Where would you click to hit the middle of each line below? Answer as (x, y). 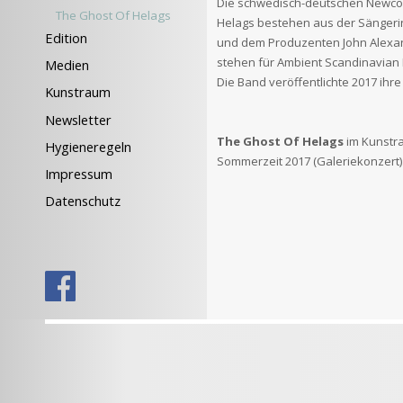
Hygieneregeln (88, 146)
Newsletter (78, 119)
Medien (67, 64)
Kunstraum (78, 92)
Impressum (79, 174)
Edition (66, 37)
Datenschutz (83, 201)
